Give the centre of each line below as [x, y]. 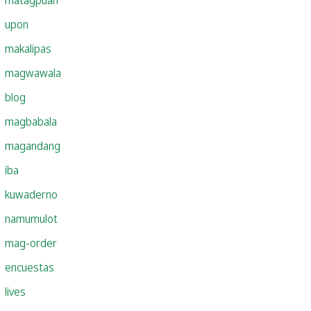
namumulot [31, 218]
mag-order [31, 243]
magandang [33, 145]
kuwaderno [31, 194]
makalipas [28, 48]
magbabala [31, 121]
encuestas [30, 267]
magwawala [33, 73]
